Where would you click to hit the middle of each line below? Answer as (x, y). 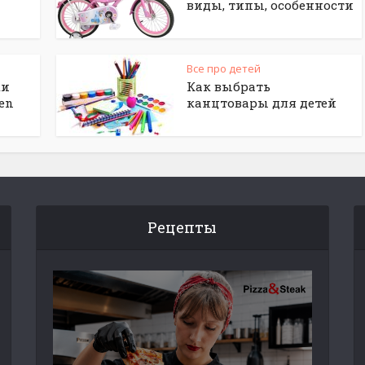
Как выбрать (229, 86)
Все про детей (224, 68)
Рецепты (182, 227)
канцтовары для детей (262, 103)
